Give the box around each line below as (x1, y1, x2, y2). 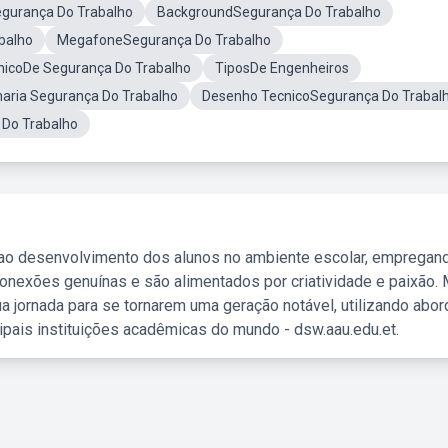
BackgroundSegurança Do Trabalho (157, 4, 381, 20)
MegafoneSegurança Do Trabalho (57, 32, 271, 48)
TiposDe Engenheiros (215, 60, 349, 76)
